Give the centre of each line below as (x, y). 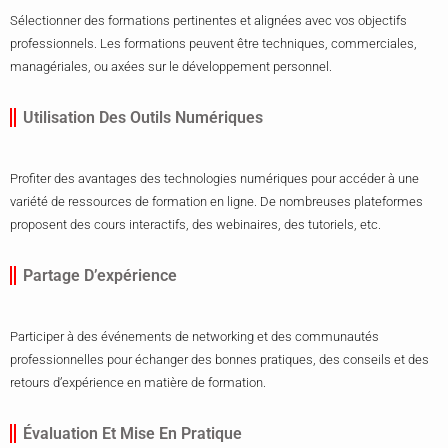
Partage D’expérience (100, 276)
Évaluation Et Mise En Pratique (132, 434)
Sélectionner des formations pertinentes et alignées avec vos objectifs (208, 21)
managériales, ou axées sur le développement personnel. (171, 67)
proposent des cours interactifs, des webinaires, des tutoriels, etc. (195, 225)
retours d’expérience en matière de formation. (138, 383)
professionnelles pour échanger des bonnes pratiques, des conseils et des (219, 360)
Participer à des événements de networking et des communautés (194, 337)
